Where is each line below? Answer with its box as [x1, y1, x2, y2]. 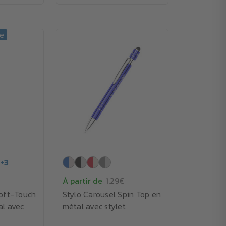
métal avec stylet [62, 200, 126, 212]
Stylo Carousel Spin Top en [62, 188, 161, 200]
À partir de [62, 175, 102, 187]
